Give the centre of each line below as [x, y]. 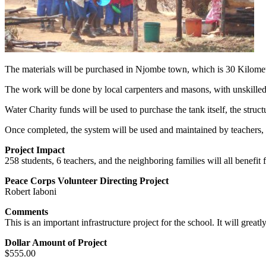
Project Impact [35, 150]
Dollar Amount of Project [56, 242]
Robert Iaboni [31, 191]
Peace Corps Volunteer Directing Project [87, 180]
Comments [26, 211]
